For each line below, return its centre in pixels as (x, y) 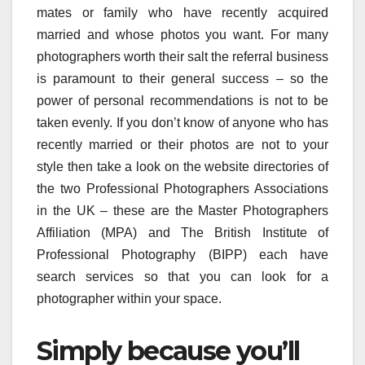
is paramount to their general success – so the (182, 79)
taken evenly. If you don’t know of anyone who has (182, 123)
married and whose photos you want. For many (182, 35)
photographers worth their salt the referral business (182, 57)
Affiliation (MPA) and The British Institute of (182, 233)
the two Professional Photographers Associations (182, 189)
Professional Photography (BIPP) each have (182, 255)
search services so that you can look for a (182, 277)
